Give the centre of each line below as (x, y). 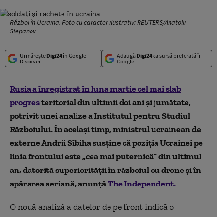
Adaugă (126, 55)
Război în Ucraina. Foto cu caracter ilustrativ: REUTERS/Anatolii (98, 22)
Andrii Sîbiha (66, 143)
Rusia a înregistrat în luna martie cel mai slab (95, 89)
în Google (74, 55)
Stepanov (23, 31)
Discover (30, 61)
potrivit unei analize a (52, 116)
